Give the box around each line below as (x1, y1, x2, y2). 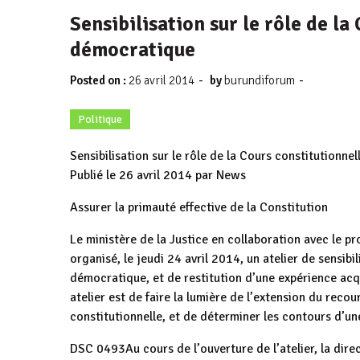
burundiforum (224, 73, 295, 88)
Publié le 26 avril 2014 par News (70, 167, 246, 183)
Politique (78, 112, 122, 126)
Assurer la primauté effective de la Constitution (70, 199, 328, 215)
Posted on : (70, 73, 129, 88)
